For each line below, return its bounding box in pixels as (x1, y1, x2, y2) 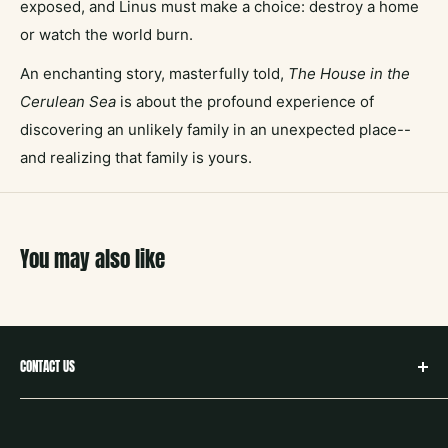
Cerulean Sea (20, 91, 116, 111)
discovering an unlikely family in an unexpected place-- (20, 119, 411, 139)
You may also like (20, 242, 165, 275)
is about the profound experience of (116, 91, 374, 111)
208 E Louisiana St (20, 423, 150, 443)
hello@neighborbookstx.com (20, 395, 223, 415)
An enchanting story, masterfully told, (20, 63, 288, 83)
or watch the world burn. (20, 25, 193, 45)
